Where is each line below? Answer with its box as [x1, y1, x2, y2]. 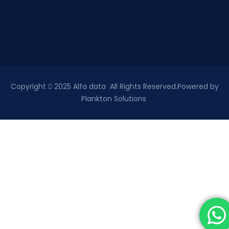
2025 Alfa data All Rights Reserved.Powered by [52, 81, 219, 91]
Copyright [10, 81, 48, 91]
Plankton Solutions [81, 93, 148, 104]
